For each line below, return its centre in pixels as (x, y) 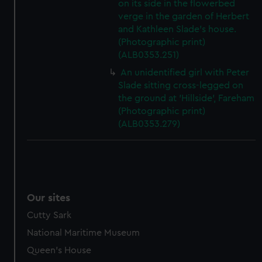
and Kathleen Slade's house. (177, 29)
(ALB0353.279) (149, 124)
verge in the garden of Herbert (184, 16)
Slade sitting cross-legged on (181, 85)
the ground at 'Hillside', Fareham (187, 98)
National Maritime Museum (84, 233)
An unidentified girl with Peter (185, 73)
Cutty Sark (49, 215)
